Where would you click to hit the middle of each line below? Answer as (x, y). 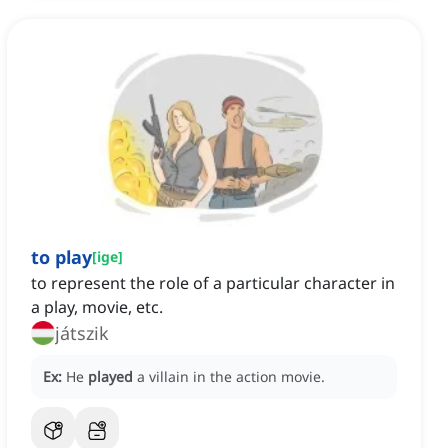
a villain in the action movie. (231, 377)
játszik (82, 333)
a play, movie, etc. (97, 307)
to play (61, 257)
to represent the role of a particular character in (213, 283)
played (110, 377)
